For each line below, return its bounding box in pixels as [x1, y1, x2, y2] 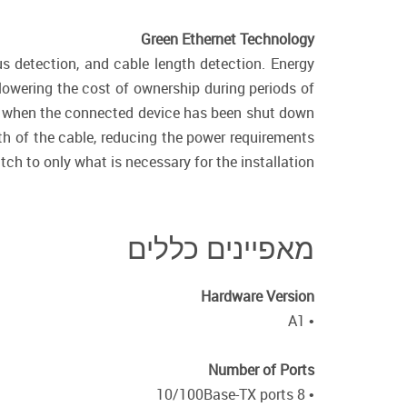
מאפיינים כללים [127, 228, 314, 267]
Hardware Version [201, 286, 314, 306]
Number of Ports [208, 360, 314, 380]
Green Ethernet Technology [141, 29, 314, 49]
